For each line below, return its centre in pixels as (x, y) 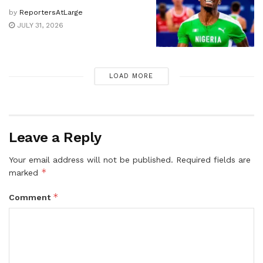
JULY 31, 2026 (39, 25)
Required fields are (213, 160)
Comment (31, 198)
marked (25, 173)
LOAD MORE (131, 76)
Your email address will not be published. (91, 160)
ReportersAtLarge (51, 12)
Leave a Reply (55, 138)
